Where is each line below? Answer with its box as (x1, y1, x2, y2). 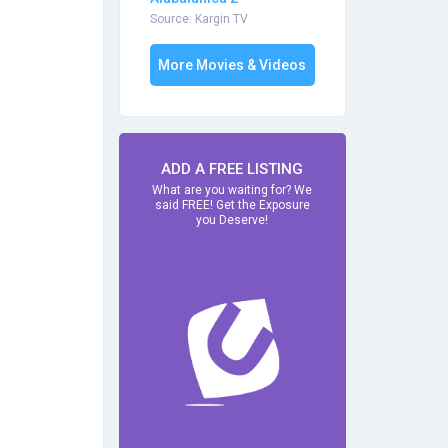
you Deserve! (196, 213, 269, 228)
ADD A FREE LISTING (161, 160, 304, 179)
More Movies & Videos (158, 57, 307, 74)
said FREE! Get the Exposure (154, 198, 310, 213)
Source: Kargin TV (149, 12, 248, 27)
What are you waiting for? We (152, 183, 313, 198)
